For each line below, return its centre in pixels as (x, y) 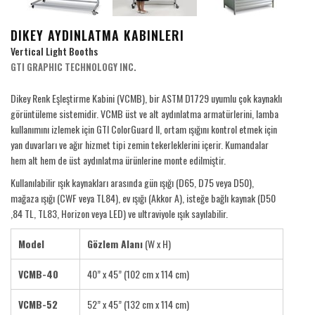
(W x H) (157, 244)
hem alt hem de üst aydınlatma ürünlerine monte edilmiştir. (118, 160)
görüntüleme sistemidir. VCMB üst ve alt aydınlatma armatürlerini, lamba (144, 114)
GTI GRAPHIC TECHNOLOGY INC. (73, 67)
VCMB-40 (38, 274)
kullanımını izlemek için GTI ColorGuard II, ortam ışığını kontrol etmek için (144, 129)
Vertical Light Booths (54, 51)
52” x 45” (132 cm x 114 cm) (138, 304)
